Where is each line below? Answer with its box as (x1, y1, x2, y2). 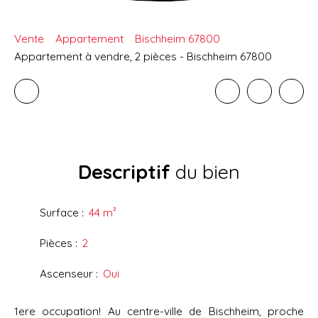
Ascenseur (40, 266, 93, 281)
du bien (170, 160, 240, 185)
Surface (40, 205, 79, 220)
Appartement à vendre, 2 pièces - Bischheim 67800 (14, 49, 272, 64)
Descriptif (78, 160, 170, 185)
